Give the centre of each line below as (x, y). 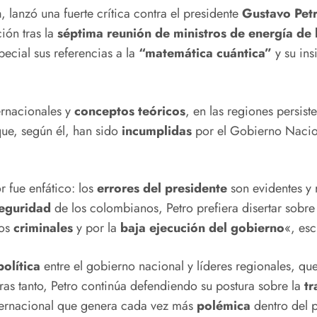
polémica (224, 306)
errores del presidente (162, 189)
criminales (43, 228)
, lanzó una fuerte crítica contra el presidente (122, 14)
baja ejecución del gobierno (202, 228)
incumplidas (157, 131)
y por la (97, 228)
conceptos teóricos (130, 111)
